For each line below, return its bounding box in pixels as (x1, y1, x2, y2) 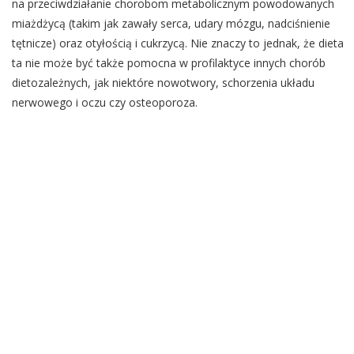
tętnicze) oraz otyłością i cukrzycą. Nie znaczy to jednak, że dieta (12, 36, 344, 51)
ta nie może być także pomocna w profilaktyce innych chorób (12, 55, 326, 70)
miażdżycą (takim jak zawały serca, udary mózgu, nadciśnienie (12, 16, 330, 31)
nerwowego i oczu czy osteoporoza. (12, 95, 198, 110)
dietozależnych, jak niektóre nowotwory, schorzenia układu (12, 75, 314, 90)
